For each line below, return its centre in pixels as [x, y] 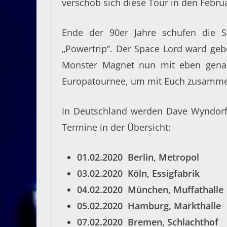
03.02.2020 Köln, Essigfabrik [138, 174]
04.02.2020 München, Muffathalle [150, 190]
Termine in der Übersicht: [116, 127]
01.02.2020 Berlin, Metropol [138, 157]
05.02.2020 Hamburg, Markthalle [149, 206]
